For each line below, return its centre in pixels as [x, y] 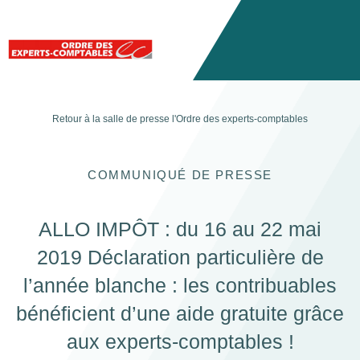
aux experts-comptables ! [180, 342]
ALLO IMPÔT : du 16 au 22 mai [180, 229]
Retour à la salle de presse [112, 119]
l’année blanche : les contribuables [180, 285]
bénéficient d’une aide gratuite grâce [180, 313]
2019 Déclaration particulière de [180, 257]
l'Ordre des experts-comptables [240, 119]
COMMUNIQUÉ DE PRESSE [180, 175]
